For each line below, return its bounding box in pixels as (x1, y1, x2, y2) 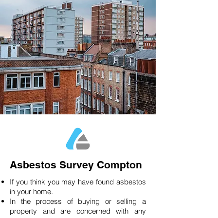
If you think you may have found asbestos (10, 177, 146, 186)
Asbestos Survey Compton (10, 159, 142, 171)
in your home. (10, 187, 57, 196)
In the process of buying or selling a (10, 197, 146, 206)
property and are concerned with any (10, 206, 146, 216)
